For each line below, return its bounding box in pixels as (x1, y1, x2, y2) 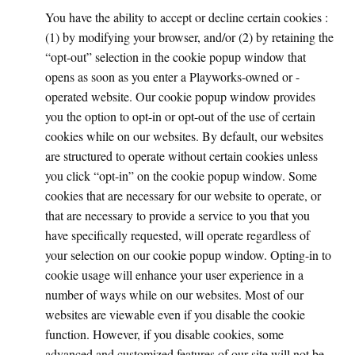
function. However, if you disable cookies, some (45, 326, 284, 342)
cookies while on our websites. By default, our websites (45, 128, 323, 144)
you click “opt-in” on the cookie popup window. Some (45, 167, 317, 184)
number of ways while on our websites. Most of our (45, 286, 303, 303)
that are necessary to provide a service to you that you (45, 207, 310, 223)
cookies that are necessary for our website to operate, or (45, 187, 321, 204)
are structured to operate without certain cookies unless (45, 147, 318, 164)
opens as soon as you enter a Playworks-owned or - (45, 68, 300, 85)
